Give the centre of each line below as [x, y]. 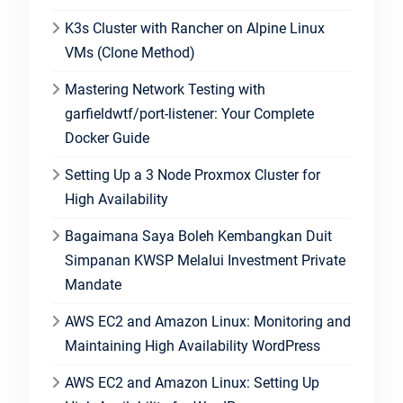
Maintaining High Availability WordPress [192, 346]
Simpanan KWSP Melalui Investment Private [205, 260]
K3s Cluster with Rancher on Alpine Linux [194, 28]
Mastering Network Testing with [165, 90]
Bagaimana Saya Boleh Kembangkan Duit [198, 236]
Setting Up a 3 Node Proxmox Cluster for [192, 175]
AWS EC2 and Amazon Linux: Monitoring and [207, 322]
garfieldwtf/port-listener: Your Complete [189, 114]
